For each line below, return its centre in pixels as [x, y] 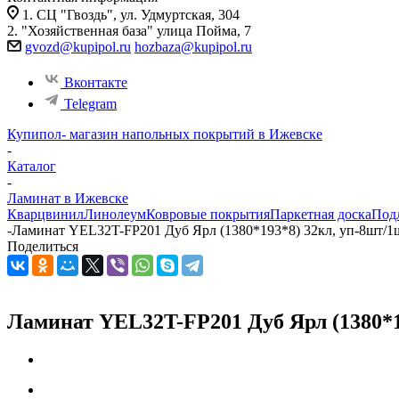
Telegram [90, 104]
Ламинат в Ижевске [68, 198]
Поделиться [43, 246]
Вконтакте [96, 82]
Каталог [32, 166]
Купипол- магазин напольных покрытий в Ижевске [165, 134]
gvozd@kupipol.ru [78, 47]
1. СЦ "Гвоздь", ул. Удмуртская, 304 [131, 15]
